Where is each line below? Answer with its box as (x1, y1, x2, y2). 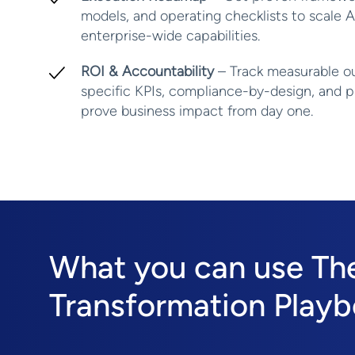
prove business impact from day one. (81, 102, 313, 120)
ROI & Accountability (81, 63, 214, 80)
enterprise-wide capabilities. (81, 27, 260, 44)
